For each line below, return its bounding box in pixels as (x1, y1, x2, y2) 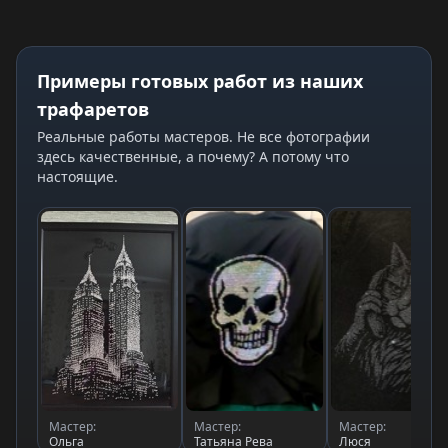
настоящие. (37, 167, 118, 186)
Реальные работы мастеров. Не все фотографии (37, 127, 370, 146)
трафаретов (37, 97, 149, 121)
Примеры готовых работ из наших (37, 69, 363, 93)
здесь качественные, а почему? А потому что (37, 147, 349, 166)
